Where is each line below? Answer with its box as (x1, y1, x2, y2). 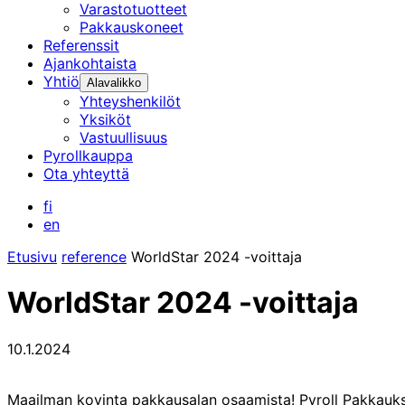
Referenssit (43, 36, 119, 54)
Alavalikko (87, 76, 141, 89)
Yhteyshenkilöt (80, 92, 181, 110)
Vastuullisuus (80, 128, 167, 146)
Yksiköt (80, 110, 131, 128)
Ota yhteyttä (43, 165, 129, 183)
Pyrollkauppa (43, 146, 133, 165)
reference (61, 248, 127, 266)
